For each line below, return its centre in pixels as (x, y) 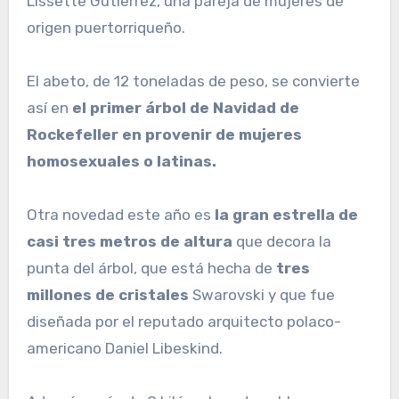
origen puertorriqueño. (106, 28)
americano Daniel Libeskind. (124, 349)
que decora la (281, 242)
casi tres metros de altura (129, 242)
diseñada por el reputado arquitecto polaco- (183, 322)
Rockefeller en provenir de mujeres (164, 135)
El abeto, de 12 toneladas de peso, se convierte (193, 81)
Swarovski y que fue (263, 295)
